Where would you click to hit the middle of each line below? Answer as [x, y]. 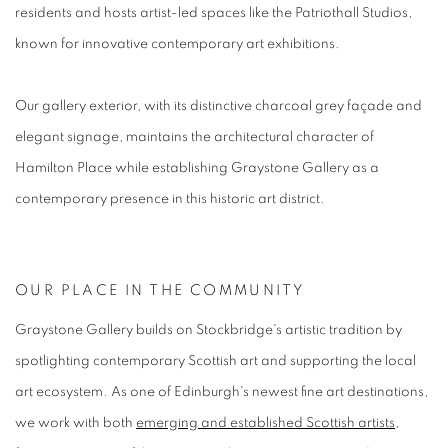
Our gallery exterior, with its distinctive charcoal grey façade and [218, 105]
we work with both [75, 422]
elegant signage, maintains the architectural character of [194, 136]
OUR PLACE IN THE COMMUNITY [160, 290]
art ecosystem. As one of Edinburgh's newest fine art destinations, [221, 391]
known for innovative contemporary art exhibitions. [177, 43]
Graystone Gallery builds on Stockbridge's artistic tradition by [208, 329]
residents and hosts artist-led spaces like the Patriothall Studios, [213, 12]
